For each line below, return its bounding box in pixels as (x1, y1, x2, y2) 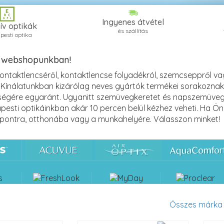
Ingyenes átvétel (102, 16, 164, 27)
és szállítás (118, 26, 148, 34)
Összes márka (169, 199, 222, 209)
